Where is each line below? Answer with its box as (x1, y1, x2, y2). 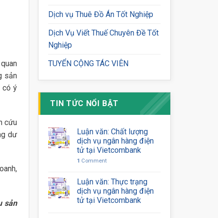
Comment (80, 158, 107, 164)
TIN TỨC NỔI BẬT (50, 99, 119, 108)
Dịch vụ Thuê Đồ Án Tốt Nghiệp (48, 10, 154, 19)
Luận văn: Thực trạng (77, 177, 148, 186)
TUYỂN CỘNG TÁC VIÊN (48, 59, 129, 68)
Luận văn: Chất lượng (77, 127, 148, 136)
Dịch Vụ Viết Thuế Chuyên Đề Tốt (48, 28, 159, 37)
